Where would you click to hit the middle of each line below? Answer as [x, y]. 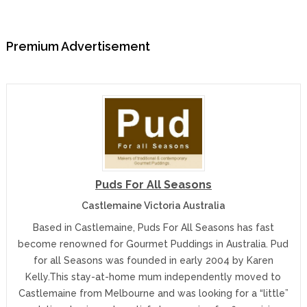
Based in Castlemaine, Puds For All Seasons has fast [153, 227]
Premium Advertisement [78, 46]
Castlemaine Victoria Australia [153, 205]
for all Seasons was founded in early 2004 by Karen [153, 260]
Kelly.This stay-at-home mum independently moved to [153, 277]
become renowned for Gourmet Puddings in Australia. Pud [153, 244]
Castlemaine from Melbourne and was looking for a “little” [153, 293]
